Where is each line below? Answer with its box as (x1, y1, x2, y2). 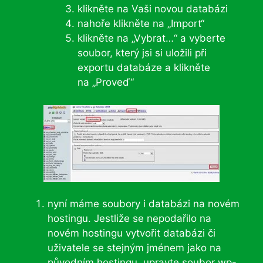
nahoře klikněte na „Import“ (77, 18, 204, 29)
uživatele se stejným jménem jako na (48, 242, 221, 254)
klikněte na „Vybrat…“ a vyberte (77, 32, 225, 44)
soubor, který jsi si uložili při (77, 47, 207, 59)
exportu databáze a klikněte (77, 62, 210, 73)
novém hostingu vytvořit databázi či (48, 227, 215, 239)
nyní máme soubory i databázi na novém (48, 198, 240, 210)
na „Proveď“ (77, 76, 134, 88)
